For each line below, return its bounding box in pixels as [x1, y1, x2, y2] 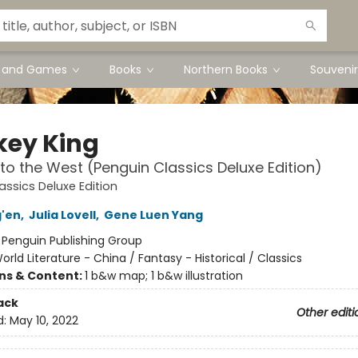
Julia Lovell [28, 207, 96, 223]
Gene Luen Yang [103, 207, 203, 223]
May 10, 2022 [9, 312, 78, 329]
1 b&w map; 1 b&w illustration [84, 268, 243, 284]
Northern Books [184, 62, 268, 78]
